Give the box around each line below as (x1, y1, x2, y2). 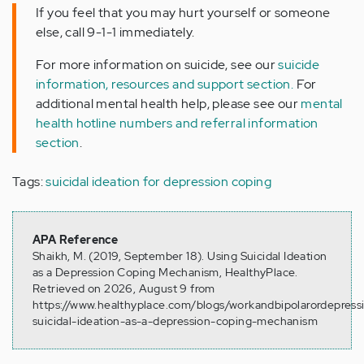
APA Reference (32, 232, 119, 247)
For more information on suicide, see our (36, 55, 279, 73)
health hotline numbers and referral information (36, 114, 318, 132)
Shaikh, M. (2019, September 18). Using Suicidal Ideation (32, 248, 327, 263)
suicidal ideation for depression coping (45, 172, 272, 190)
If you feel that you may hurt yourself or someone (36, 3, 331, 21)
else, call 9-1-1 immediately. (36, 23, 197, 41)
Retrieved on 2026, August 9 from (32, 280, 215, 296)
